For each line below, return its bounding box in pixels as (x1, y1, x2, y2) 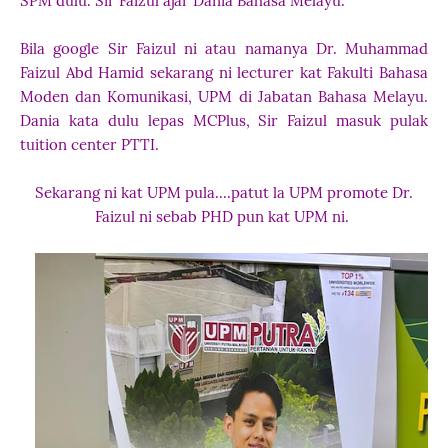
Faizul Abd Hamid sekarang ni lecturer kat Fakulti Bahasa (20, 63, 428, 82)
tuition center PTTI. (20, 135, 163, 154)
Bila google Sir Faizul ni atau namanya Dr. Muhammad (20, 39, 428, 58)
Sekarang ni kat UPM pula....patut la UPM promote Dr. (35, 183, 413, 202)
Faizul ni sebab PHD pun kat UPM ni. (95, 207, 353, 226)
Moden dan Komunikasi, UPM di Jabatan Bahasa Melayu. (20, 87, 428, 106)
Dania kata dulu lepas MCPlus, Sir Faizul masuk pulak (20, 111, 428, 130)
